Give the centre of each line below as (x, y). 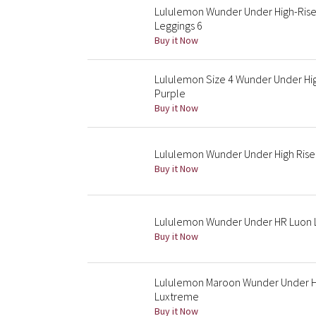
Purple (170, 93)
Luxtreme (177, 296)
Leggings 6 (178, 25)
